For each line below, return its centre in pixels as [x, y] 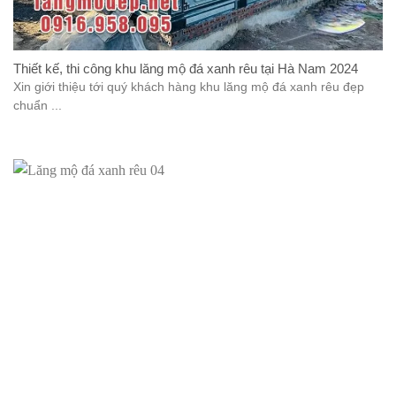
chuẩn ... [38, 106]
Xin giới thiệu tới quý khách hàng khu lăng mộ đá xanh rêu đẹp [189, 88]
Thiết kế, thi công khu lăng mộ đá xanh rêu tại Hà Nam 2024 [186, 68]
